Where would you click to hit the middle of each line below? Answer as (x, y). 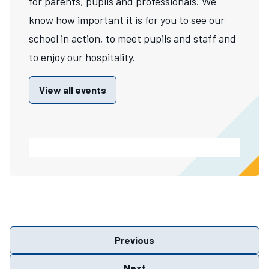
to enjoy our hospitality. (82, 57)
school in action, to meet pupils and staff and (132, 38)
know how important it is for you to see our (127, 20)
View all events (73, 89)
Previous (134, 240)
